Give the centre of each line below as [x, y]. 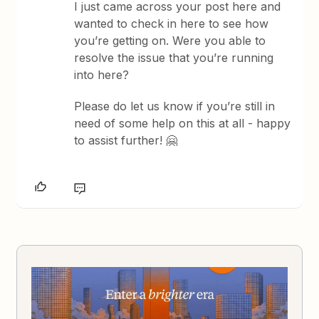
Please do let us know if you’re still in [175, 106]
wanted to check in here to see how [172, 23]
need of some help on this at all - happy [183, 123]
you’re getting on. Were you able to [170, 40]
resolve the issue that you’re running [174, 57]
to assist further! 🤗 [126, 140]
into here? [102, 74]
